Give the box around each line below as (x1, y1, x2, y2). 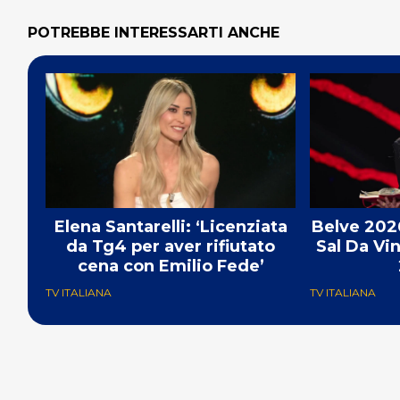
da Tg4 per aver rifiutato (66, 236, 275, 256)
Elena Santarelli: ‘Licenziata (54, 216, 287, 237)
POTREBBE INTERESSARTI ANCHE (28, 24, 279, 42)
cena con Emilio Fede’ (77, 255, 264, 276)
